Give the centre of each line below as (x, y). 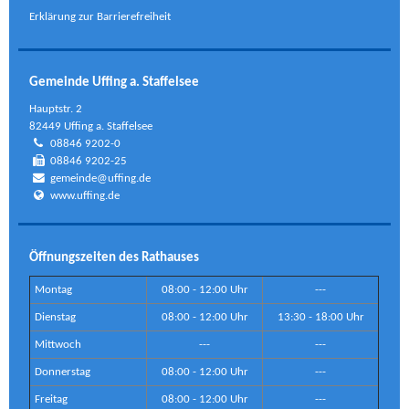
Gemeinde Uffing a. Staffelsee (115, 83)
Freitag (52, 399)
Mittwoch (58, 344)
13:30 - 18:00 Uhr (320, 317)
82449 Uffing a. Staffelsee (91, 127)
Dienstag (56, 317)
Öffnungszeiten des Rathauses (115, 257)
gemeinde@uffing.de (101, 179)
